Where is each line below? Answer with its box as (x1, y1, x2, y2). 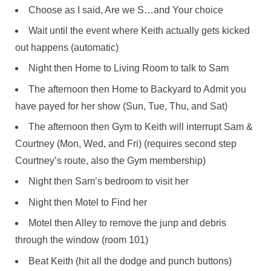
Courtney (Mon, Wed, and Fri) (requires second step (15, 139, 237, 149)
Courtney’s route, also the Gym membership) (15, 155, 206, 166)
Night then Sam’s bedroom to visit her (28, 176, 189, 187)
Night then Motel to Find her (28, 197, 147, 207)
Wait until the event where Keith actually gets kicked (28, 25, 250, 36)
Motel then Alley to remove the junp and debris (28, 218, 226, 229)
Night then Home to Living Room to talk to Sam (28, 63, 229, 74)
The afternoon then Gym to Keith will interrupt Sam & (28, 122, 253, 132)
